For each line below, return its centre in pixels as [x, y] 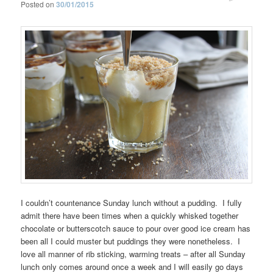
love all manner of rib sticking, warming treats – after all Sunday [133, 254]
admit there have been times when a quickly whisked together [130, 216]
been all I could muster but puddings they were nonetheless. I [131, 241]
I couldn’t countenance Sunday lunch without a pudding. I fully [132, 203]
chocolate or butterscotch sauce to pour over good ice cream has [136, 229]
